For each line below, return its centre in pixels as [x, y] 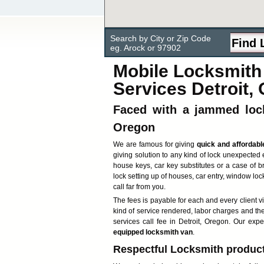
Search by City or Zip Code [161, 38]
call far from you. [139, 187]
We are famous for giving [154, 144]
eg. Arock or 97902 [146, 48]
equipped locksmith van [153, 232]
